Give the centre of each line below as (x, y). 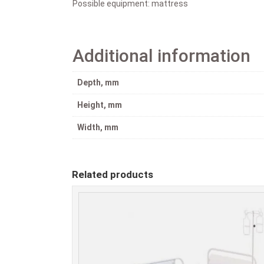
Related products (113, 175)
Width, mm (98, 127)
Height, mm (100, 105)
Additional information (161, 55)
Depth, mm (98, 82)
